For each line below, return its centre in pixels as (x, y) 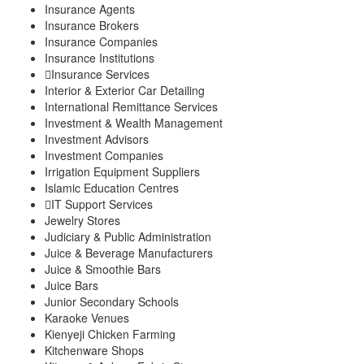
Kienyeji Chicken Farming (110, 334)
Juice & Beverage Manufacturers (129, 252)
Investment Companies (104, 155)
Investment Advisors (97, 139)
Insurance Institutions (100, 57)
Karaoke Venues (87, 317)
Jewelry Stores (82, 220)
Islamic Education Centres (112, 187)
